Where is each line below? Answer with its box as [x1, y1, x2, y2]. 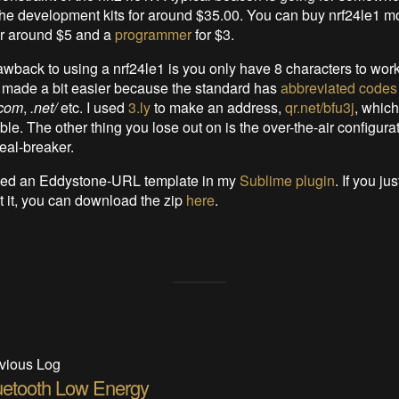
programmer [114, 23, 191, 45]
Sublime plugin [239, 169, 335, 191]
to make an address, [150, 96, 285, 118]
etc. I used [56, 96, 128, 118]
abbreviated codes [280, 77, 397, 98]
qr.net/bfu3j [284, 96, 354, 118]
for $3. [191, 23, 234, 45]
